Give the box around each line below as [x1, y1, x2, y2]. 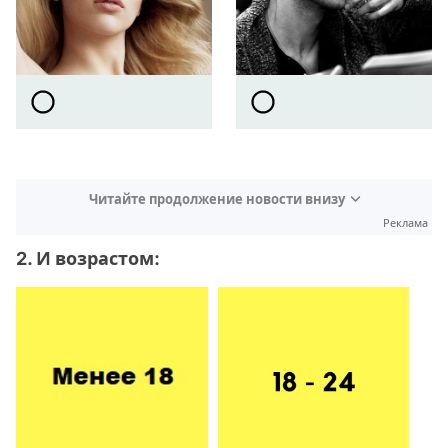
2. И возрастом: [16, 247, 160, 269]
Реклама [383, 215, 428, 230]
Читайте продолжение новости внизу [88, 190, 345, 207]
